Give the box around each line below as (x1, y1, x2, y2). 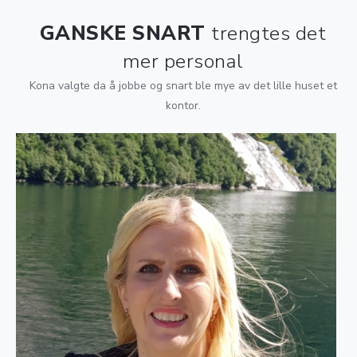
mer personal (122, 47, 244, 75)
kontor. (165, 97, 201, 113)
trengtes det (211, 19, 327, 47)
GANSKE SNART (39, 19, 212, 47)
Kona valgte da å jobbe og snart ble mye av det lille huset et (29, 77, 337, 93)
